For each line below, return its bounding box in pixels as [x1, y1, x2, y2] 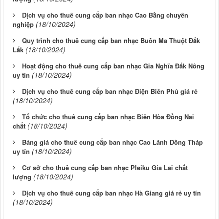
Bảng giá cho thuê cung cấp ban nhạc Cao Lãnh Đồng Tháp [22, 137, 203, 147]
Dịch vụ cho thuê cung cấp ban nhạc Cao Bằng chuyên [22, 10, 188, 20]
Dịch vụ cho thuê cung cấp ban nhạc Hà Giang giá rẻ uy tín [22, 188, 201, 198]
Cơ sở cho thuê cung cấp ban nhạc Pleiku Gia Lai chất [22, 163, 188, 173]
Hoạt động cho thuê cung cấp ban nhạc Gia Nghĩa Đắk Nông [22, 61, 204, 71]
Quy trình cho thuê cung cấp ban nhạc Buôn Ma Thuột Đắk [22, 36, 200, 45]
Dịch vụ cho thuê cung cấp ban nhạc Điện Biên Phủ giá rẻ [22, 87, 197, 96]
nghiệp [13, 20, 34, 29]
